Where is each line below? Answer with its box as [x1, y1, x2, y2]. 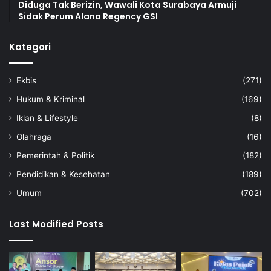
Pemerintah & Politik [16, 150, 94, 160]
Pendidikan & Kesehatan [16, 169, 110, 179]
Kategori [9, 40, 51, 53]
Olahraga [16, 131, 51, 142]
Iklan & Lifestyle [16, 113, 78, 123]
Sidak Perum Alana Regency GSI [18, 10, 158, 22]
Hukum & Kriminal [16, 94, 85, 104]
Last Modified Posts [9, 217, 103, 230]
